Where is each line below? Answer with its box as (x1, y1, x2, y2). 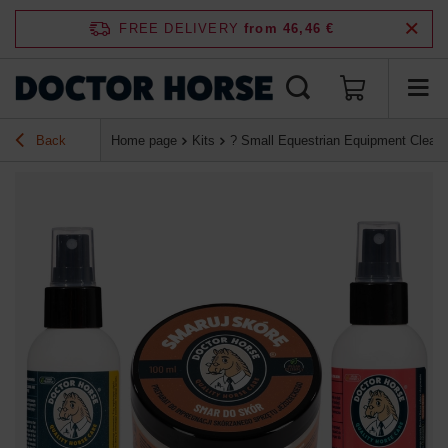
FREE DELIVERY (119, 21, 240, 36)
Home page (111, 133, 177, 149)
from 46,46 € (244, 21, 335, 36)
